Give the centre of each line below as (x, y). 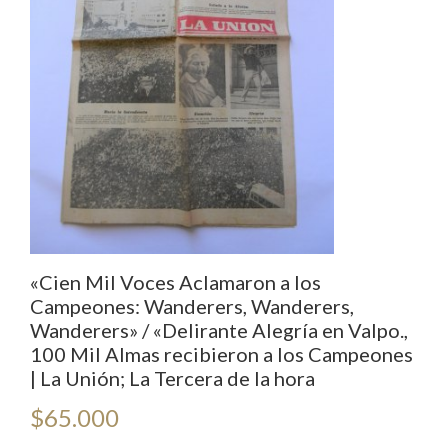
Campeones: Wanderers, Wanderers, (192, 306)
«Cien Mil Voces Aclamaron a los (175, 282)
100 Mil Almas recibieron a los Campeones (221, 354)
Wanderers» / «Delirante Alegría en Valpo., (219, 330)
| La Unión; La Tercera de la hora (172, 378)
